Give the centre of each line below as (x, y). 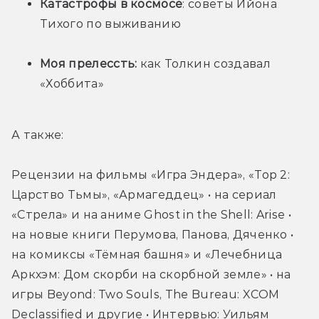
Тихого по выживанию (111, 24)
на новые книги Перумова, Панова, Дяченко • (153, 235)
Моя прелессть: (89, 64)
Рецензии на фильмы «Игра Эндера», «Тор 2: (151, 175)
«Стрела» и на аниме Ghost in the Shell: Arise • (152, 215)
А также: (38, 135)
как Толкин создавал (204, 64)
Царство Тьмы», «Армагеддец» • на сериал (144, 195)
